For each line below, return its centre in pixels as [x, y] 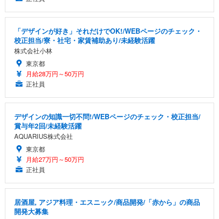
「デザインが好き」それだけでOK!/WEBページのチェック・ [108, 31]
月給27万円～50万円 [55, 159]
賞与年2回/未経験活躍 [48, 126]
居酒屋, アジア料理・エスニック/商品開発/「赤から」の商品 [107, 202]
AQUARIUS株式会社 [44, 136]
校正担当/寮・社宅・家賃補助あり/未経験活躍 [85, 40]
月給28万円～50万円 [55, 74]
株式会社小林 [33, 51]
